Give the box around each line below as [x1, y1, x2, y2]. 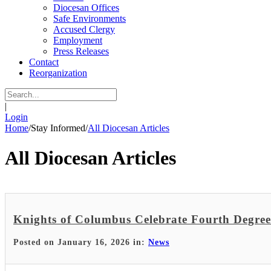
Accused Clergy [53, 24, 115, 35]
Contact [29, 57, 59, 68]
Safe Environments [53, 13, 126, 24]
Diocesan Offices [53, 2, 119, 13]
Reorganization [29, 68, 87, 79]
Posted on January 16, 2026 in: [13, 237, 148, 247]
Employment [53, 35, 102, 46]
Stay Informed [31, 123, 85, 134]
